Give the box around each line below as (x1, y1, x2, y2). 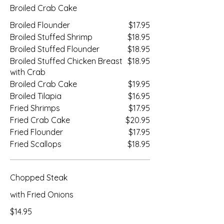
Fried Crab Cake (10, 115, 70, 125)
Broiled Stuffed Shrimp (10, 32, 92, 42)
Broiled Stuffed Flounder (10, 44, 99, 54)
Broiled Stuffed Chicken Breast (10, 56, 122, 66)
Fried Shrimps (10, 103, 60, 113)
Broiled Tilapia (10, 91, 61, 101)
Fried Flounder (10, 127, 63, 137)
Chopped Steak (10, 172, 67, 182)
